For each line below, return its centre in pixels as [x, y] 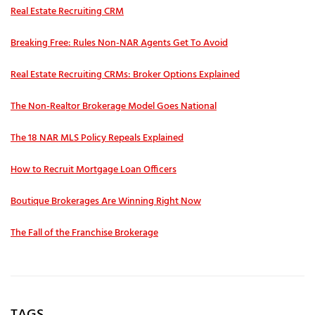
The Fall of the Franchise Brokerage [84, 233]
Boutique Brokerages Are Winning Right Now [106, 201]
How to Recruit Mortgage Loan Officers [94, 170]
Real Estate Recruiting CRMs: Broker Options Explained [125, 75]
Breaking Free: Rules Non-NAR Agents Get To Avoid [119, 43]
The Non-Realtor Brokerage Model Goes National [114, 107]
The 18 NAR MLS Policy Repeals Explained [97, 138]
